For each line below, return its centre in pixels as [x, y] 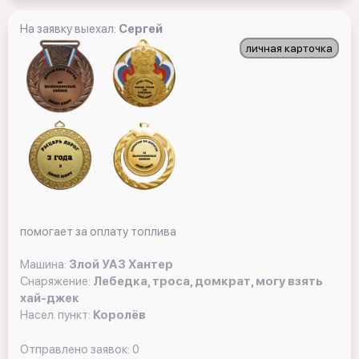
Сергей [141, 29]
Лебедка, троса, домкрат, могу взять [208, 281]
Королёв [119, 315]
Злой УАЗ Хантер [121, 264]
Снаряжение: [56, 281]
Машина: [44, 264]
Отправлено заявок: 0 [80, 349]
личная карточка [289, 48]
